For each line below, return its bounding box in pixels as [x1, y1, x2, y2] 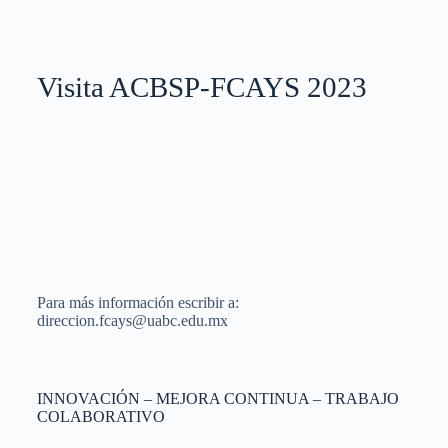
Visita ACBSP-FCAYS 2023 [36, 70, 367, 103]
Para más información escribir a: [36, 293, 239, 311]
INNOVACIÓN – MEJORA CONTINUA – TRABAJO [36, 389, 399, 407]
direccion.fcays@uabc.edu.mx [36, 311, 228, 329]
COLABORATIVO [36, 407, 165, 425]
